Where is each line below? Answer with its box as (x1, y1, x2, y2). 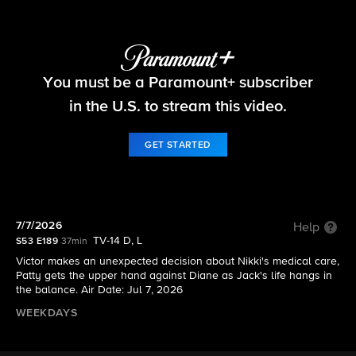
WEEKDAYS (16, 308, 78, 319)
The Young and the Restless (73, 62, 283, 79)
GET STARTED (145, 140, 211, 150)
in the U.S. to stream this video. (69, 98, 287, 114)
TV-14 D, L (93, 235, 143, 246)
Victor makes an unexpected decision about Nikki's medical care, (16, 256, 339, 267)
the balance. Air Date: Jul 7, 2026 (16, 284, 183, 296)
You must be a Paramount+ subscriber (43, 74, 313, 91)
